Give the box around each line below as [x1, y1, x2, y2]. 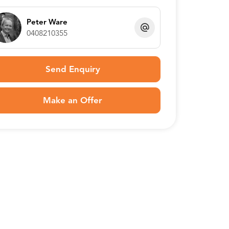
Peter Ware [26, 17, 67, 27]
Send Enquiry [45, 64, 100, 75]
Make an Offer [43, 95, 103, 106]
